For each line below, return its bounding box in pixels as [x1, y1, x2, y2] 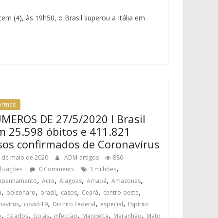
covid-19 [24, 200, 48, 208]
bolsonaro [6, 188, 36, 197]
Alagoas [59, 177, 82, 185]
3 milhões [90, 165, 117, 173]
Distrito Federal [53, 200, 96, 208]
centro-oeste [103, 188, 139, 197]
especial [100, 200, 124, 208]
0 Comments [37, 165, 74, 173]
